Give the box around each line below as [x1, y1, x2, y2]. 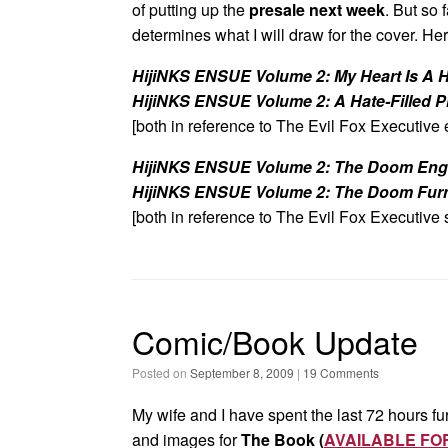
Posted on [140, 364, 190, 381]
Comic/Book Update [132, 318, 418, 364]
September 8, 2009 [190, 364, 294, 381]
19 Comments [303, 364, 379, 381]
